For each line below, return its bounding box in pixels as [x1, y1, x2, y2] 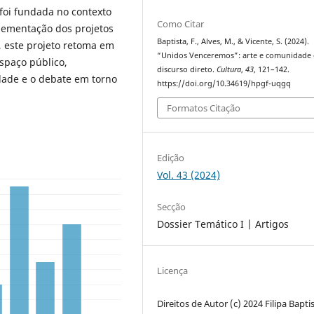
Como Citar [157, 17, 205, 30]
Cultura [217, 64, 242, 74]
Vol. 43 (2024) [157, 168, 221, 182]
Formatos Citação [167, 102, 241, 115]
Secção [157, 200, 186, 214]
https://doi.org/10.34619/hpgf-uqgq [157, 78, 292, 88]
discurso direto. [157, 64, 217, 74]
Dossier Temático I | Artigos [157, 217, 289, 231]
